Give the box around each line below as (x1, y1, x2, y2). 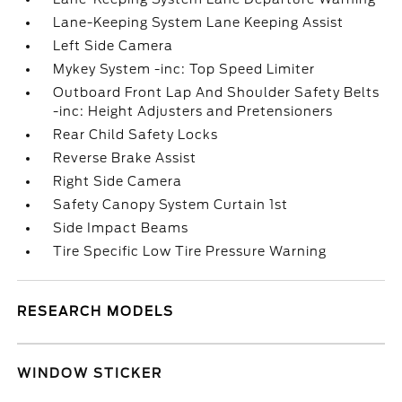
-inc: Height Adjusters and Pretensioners (53, 104, 334, 118)
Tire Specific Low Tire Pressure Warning (53, 244, 328, 258)
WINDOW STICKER (17, 366, 163, 380)
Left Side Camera (53, 39, 174, 53)
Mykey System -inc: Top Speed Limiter (53, 62, 316, 76)
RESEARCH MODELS (17, 304, 175, 319)
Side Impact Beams (53, 221, 189, 235)
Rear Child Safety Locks (53, 127, 219, 142)
